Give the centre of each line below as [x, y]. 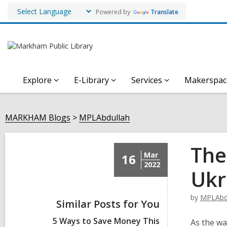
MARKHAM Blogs [38, 118]
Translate [164, 12]
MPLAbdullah [104, 118]
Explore [37, 80]
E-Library [91, 80]
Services [147, 80]
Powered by [112, 12]
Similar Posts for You [108, 204]
